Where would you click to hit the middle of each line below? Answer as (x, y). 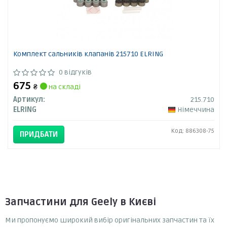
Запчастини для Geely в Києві (81, 202)
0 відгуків (75, 72)
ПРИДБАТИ (39, 135)
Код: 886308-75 (193, 131)
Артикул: (29, 100)
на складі (64, 87)
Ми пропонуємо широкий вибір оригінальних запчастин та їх (110, 220)
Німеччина (196, 110)
